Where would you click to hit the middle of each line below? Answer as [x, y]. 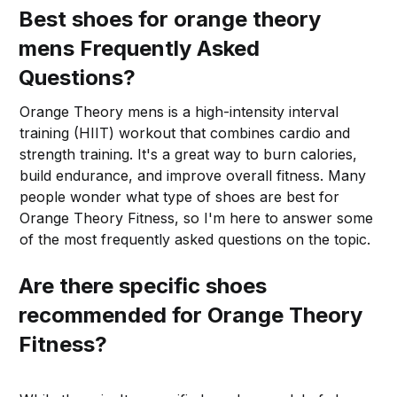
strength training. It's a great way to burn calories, [189, 154]
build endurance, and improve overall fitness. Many [193, 175]
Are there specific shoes [143, 285]
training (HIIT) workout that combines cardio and [185, 132]
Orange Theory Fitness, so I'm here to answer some [197, 218]
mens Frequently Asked [140, 48]
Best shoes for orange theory [170, 19]
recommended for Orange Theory [191, 315]
